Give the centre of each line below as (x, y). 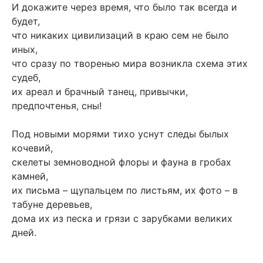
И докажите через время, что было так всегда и (124, 7)
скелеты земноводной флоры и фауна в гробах (122, 162)
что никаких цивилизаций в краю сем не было (120, 36)
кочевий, (32, 148)
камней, (30, 176)
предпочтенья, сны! (57, 106)
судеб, (26, 78)
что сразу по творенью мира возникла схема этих (130, 64)
